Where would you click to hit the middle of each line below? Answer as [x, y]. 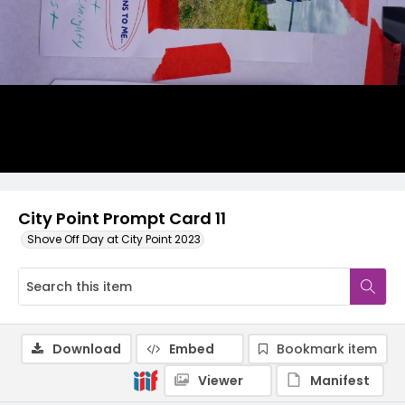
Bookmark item [327, 349]
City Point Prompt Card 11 [122, 218]
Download [87, 349]
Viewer [221, 381]
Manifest [340, 381]
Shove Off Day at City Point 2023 [114, 239]
